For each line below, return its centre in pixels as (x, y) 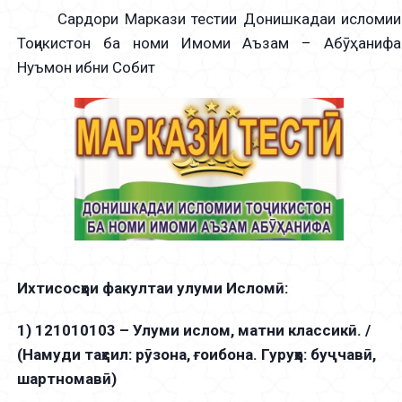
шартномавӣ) (67, 379)
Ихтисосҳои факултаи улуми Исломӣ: (153, 288)
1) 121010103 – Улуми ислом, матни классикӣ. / (194, 331)
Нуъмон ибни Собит (86, 68)
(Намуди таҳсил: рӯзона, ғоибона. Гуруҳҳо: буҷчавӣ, (197, 355)
